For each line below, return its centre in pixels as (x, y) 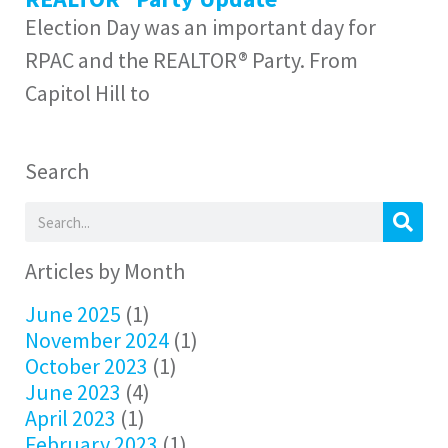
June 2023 (73, 392)
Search (57, 171)
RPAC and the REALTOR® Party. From (191, 60)
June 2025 (73, 314)
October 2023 (86, 366)
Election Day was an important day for (200, 27)
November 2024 (97, 340)
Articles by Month (105, 271)
